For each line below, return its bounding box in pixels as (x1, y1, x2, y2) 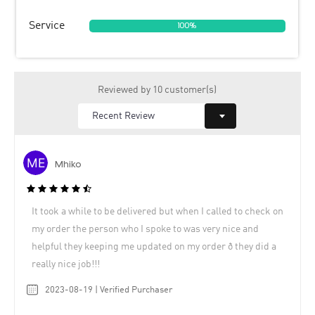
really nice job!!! (32, 259, 100, 270)
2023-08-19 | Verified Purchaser (45, 285, 172, 295)
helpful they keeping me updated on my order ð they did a (32, 242, 276, 252)
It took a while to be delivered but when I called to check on (32, 207, 283, 217)
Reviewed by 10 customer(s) (97, 84, 217, 95)
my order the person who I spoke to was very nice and (32, 224, 259, 235)
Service (29, 20, 65, 32)
